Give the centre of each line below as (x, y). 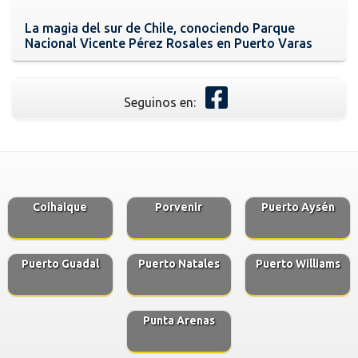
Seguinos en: (161, 102)
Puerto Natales (179, 263)
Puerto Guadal (60, 263)
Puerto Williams (298, 263)
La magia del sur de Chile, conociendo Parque (160, 28)
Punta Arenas (179, 320)
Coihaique (60, 207)
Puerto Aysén (298, 207)
